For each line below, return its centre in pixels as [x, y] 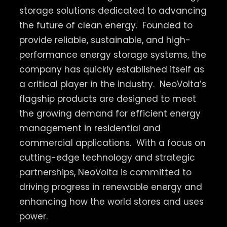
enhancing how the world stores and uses [111, 201]
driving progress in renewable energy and [110, 187]
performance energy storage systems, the [112, 54]
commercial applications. [76, 143]
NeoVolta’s [181, 84]
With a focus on [169, 143]
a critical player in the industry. [88, 84]
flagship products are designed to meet [107, 99]
